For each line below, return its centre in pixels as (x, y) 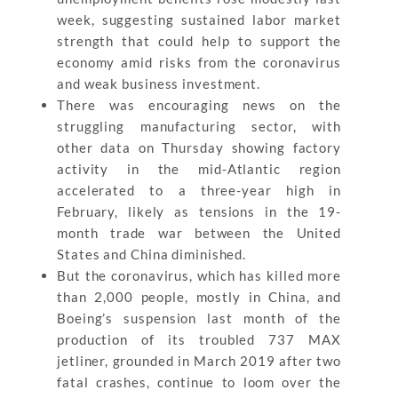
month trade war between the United (199, 233)
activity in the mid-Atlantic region (199, 169)
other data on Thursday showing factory (199, 147)
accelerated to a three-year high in (199, 190)
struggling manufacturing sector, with (199, 126)
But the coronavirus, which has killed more (199, 275)
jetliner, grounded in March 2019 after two (199, 361)
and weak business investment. (159, 84)
